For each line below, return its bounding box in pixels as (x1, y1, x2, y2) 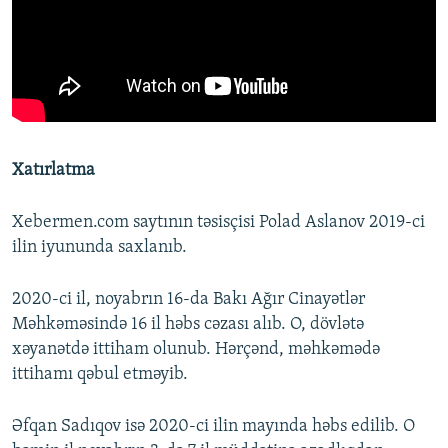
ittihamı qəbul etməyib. (12, 365, 188, 385)
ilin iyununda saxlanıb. (12, 238, 187, 258)
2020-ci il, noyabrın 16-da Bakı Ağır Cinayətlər (12, 290, 365, 310)
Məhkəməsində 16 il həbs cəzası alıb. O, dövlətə (12, 315, 364, 335)
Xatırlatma (12, 161, 95, 181)
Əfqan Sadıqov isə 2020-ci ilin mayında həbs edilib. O (12, 417, 415, 437)
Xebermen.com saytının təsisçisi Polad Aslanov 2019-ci (12, 213, 425, 233)
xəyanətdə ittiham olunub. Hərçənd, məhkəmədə (12, 340, 380, 360)
